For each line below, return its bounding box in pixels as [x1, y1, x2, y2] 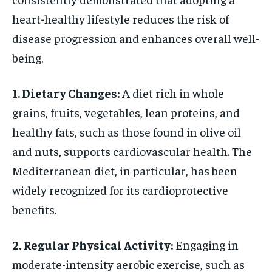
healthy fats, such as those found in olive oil [12, 123, 241, 139]
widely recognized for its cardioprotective [12, 182, 228, 197]
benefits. [12, 201, 56, 217]
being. [12, 49, 43, 65]
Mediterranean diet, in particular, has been [12, 162, 237, 178]
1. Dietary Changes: [12, 84, 120, 100]
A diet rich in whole [120, 84, 224, 100]
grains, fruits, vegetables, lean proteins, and [12, 104, 240, 120]
